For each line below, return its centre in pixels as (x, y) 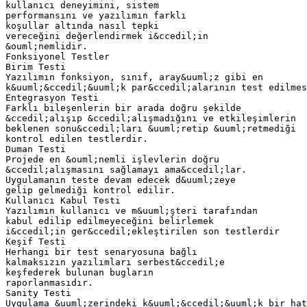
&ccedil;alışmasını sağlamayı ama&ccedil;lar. (126, 169)
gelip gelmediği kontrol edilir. (90, 190)
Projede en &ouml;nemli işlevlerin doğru (112, 159)
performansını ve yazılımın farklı (96, 15)
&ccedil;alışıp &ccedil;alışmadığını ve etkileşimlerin (151, 118)
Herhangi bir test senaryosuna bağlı (101, 251)
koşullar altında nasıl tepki (82, 25)
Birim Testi (36, 66)
